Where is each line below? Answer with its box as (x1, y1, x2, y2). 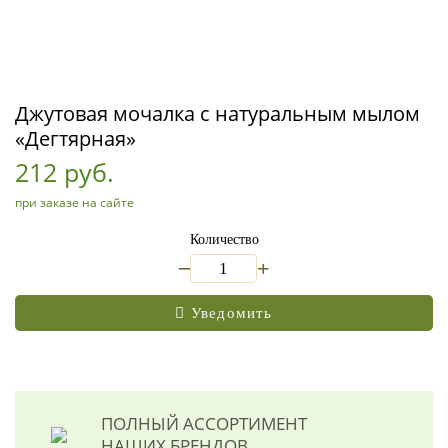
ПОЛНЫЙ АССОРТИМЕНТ (101, 412, 307, 435)
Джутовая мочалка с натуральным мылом (15, 100, 420, 127)
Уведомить (190, 304, 273, 321)
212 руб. (15, 155, 114, 189)
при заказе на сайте (15, 194, 134, 211)
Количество (189, 232, 259, 247)
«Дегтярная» (15, 125, 136, 152)
